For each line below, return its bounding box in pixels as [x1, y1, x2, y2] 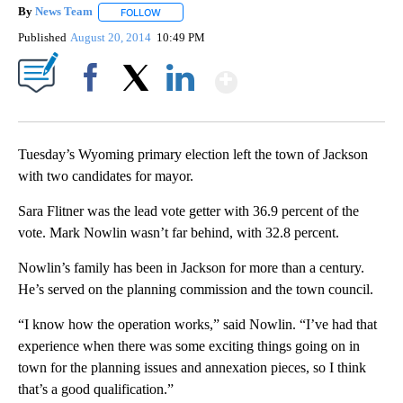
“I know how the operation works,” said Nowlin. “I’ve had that [18, 316, 377, 332]
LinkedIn [159, 101, 201, 115]
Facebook [69, 101, 119, 115]
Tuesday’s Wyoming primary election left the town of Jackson [18, 146, 368, 162]
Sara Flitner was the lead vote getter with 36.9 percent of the [18, 202, 359, 219]
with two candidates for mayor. [18, 167, 193, 184]
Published [18, 30, 67, 44]
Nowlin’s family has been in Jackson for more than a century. [18, 259, 364, 275]
